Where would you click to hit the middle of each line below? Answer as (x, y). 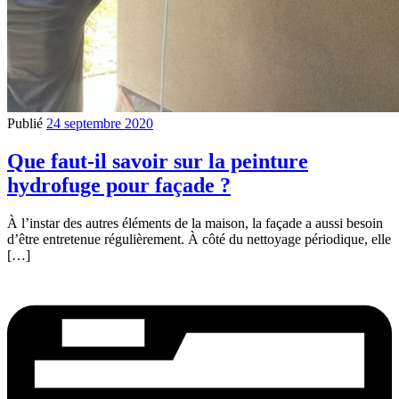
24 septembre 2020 (100, 124)
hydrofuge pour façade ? (119, 186)
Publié (27, 124)
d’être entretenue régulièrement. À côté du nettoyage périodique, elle (199, 240)
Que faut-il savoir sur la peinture (158, 162)
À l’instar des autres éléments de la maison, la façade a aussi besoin (195, 224)
